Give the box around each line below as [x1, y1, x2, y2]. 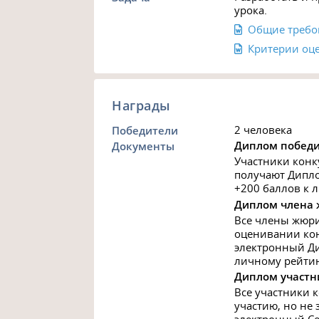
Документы [112, 139, 175, 154]
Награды [112, 96, 171, 114]
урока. [234, 2, 267, 17]
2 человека [234, 122, 292, 137]
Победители [112, 123, 179, 138]
